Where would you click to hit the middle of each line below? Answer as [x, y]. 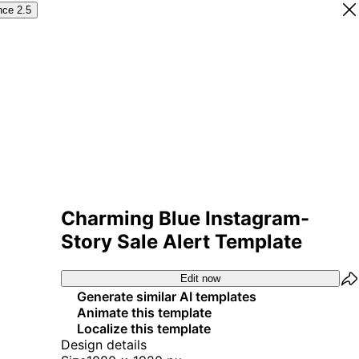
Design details [104, 344]
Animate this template [144, 312]
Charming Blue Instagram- [185, 218]
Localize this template [144, 328]
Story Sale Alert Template [182, 241]
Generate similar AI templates [167, 296]
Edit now [200, 279]
